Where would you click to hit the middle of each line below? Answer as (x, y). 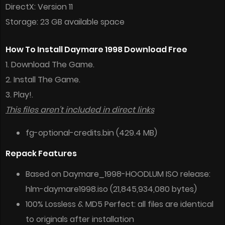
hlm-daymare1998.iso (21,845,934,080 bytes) (111, 189)
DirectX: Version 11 (39, 7)
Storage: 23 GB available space (65, 22)
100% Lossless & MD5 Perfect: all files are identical (120, 204)
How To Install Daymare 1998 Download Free (96, 50)
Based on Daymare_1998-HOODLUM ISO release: (118, 174)
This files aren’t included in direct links (80, 110)
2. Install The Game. (43, 80)
